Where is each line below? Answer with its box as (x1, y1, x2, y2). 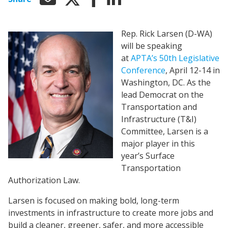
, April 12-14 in (165, 65, 220, 76)
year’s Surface (121, 150, 175, 161)
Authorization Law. (8, 175, 80, 186)
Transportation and (121, 101, 197, 112)
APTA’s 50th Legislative (131, 52, 219, 64)
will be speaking (121, 40, 182, 51)
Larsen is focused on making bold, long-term (8, 195, 179, 206)
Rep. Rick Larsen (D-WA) (121, 28, 212, 39)
